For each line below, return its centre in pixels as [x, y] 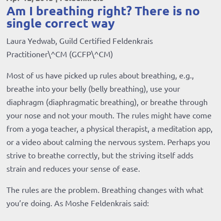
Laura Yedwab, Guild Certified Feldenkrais [80, 41]
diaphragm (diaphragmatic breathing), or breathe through [107, 102]
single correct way [61, 23]
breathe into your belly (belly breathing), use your [93, 89]
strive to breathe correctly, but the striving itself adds [100, 155]
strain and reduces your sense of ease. [74, 168]
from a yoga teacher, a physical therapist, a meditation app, [110, 129]
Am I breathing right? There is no [103, 11]
